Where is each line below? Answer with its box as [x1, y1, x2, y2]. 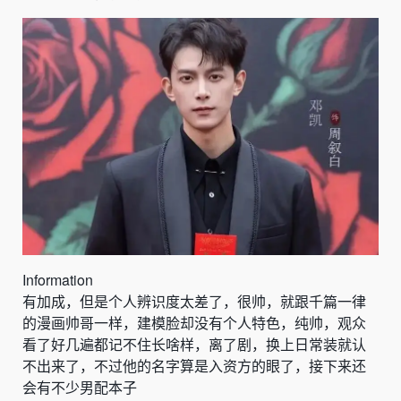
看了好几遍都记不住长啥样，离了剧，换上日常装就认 [22, 334, 366, 355]
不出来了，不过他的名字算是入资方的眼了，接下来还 [22, 355, 366, 377]
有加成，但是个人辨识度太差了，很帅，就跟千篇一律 [22, 291, 366, 312]
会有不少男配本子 [22, 377, 137, 398]
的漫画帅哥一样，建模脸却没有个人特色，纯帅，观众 [22, 312, 366, 334]
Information [22, 269, 93, 291]
